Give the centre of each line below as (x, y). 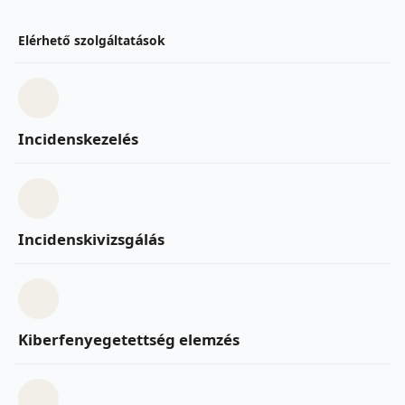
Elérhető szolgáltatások (92, 40)
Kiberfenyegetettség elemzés (129, 339)
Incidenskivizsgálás (91, 239)
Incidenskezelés (78, 139)
